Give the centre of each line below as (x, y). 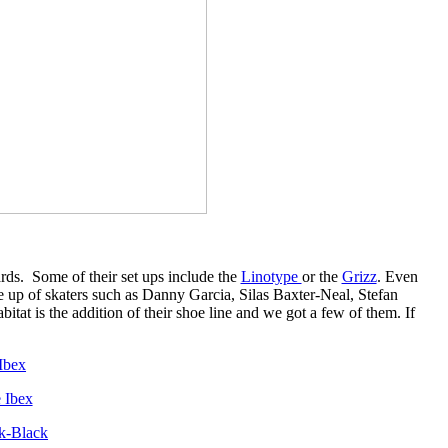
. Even (397, 276)
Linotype (271, 276)
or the (321, 276)
